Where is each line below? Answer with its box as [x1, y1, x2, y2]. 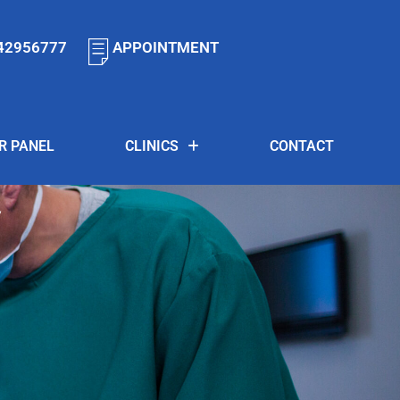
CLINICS [124, 137, 179, 154]
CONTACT [269, 137, 334, 154]
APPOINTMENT [112, 38, 220, 56]
